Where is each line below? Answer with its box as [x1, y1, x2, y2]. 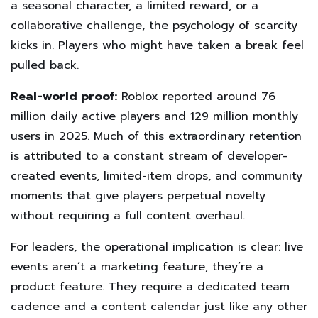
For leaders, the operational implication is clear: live [11, 238, 303, 256]
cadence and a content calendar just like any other [11, 297, 307, 315]
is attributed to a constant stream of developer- [11, 147, 287, 165]
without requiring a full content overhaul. [11, 207, 245, 224]
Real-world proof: [11, 87, 117, 105]
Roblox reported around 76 [117, 87, 275, 105]
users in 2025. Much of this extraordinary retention [11, 127, 302, 145]
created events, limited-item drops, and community [11, 167, 302, 185]
